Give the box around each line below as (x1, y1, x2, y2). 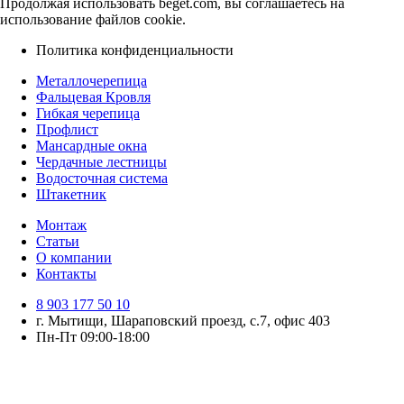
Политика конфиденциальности (36, 42, 234, 59)
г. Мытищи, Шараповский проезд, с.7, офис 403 (36, 313, 330, 329)
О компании (36, 250, 112, 266)
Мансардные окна (36, 138, 147, 154)
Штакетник (36, 187, 106, 203)
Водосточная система (36, 170, 168, 187)
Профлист (36, 122, 98, 138)
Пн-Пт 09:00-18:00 (36, 329, 150, 345)
